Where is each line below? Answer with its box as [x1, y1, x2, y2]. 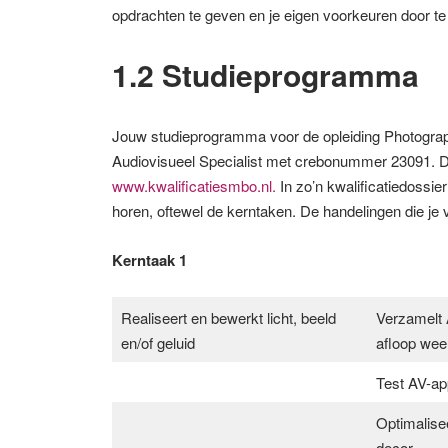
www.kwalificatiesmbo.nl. [112, 174, 276, 196]
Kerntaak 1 [112, 248, 187, 271]
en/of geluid [120, 331, 195, 353]
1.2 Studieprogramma [112, 52, 419, 96]
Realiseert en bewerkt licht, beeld [120, 306, 336, 328]
